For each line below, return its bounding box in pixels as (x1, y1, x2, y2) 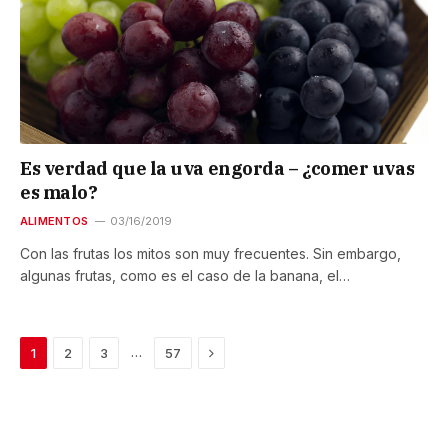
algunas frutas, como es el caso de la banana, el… (20, 267, 350, 285)
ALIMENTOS (20, 214, 88, 229)
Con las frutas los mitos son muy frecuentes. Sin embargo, (20, 245, 401, 263)
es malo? (20, 181, 98, 205)
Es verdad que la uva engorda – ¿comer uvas (20, 157, 415, 181)
